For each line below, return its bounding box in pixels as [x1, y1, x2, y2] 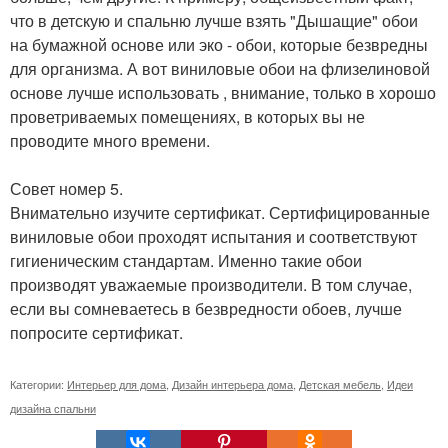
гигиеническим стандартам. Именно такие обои [10, 249, 362, 273]
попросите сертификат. [10, 321, 183, 345]
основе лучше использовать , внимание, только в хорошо [10, 81, 436, 105]
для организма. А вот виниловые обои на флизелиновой [10, 57, 430, 81]
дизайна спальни [10, 400, 96, 417]
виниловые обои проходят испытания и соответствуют [10, 225, 417, 249]
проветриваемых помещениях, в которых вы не [10, 105, 365, 129]
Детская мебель [299, 376, 381, 393]
